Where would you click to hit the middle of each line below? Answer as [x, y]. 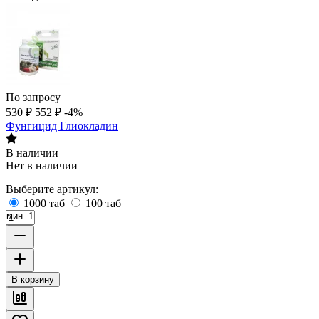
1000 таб [46, 203]
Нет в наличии [42, 166]
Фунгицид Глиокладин [62, 126]
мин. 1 [20, 216]
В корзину [33, 279]
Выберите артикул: [52, 189]
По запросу [33, 97]
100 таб [103, 203]
